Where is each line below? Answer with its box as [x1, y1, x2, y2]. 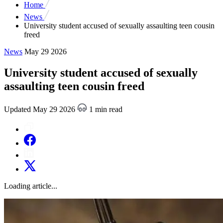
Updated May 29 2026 [4, 105, 77, 113]
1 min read [87, 105, 122, 113]
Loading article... [4, 181, 57, 190]
